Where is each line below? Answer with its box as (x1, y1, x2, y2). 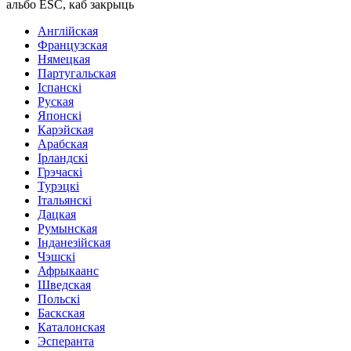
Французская (38, 38, 107, 52)
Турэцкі (38, 179, 79, 193)
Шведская (38, 277, 91, 291)
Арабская (38, 136, 88, 150)
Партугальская (38, 66, 116, 80)
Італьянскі (38, 193, 92, 207)
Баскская (38, 306, 85, 320)
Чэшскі (38, 249, 75, 263)
